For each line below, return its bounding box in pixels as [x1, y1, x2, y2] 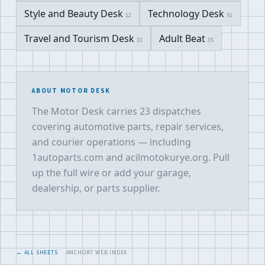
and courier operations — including [32, 135, 191, 148]
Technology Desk [148, 7, 227, 20]
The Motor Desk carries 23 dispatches [32, 105, 201, 118]
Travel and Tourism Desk [24, 32, 137, 45]
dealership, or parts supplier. [32, 182, 160, 195]
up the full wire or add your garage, [32, 166, 191, 179]
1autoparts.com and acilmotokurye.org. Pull [32, 151, 230, 164]
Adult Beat [159, 32, 208, 45]
